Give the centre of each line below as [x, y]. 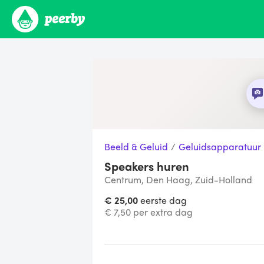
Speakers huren [147, 166]
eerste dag [162, 200]
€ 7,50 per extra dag [148, 212]
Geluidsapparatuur [220, 146]
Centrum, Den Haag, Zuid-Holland [178, 179]
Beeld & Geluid [136, 146]
